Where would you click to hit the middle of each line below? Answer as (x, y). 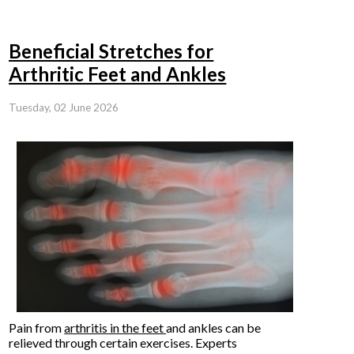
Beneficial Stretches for (111, 51)
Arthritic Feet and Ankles (118, 74)
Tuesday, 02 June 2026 (64, 107)
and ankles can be (214, 327)
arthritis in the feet (115, 327)
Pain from (37, 327)
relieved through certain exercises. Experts (123, 342)
